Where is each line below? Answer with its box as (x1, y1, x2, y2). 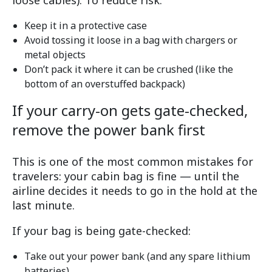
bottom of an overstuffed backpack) (24, 77, 185, 91)
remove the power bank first (12, 120, 205, 140)
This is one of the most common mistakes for (12, 154, 253, 169)
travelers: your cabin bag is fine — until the (12, 169, 239, 184)
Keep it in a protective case (24, 19, 147, 33)
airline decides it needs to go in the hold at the (12, 183, 257, 199)
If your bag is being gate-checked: (12, 223, 191, 239)
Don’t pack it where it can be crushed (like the (24, 63, 233, 76)
